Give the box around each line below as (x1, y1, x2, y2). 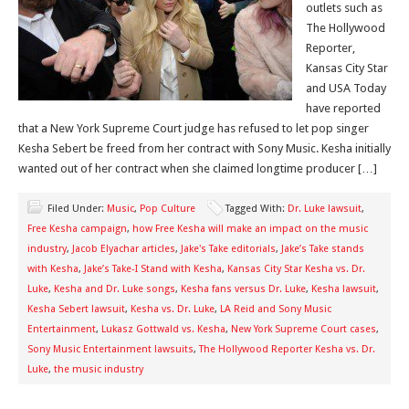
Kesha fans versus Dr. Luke (181, 283, 306, 295)
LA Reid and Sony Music (220, 303, 331, 315)
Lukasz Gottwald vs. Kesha (101, 323, 225, 335)
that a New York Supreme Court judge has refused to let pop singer (18, 121, 369, 135)
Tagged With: (225, 203, 288, 215)
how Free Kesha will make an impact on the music (132, 223, 368, 235)
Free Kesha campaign (27, 223, 127, 235)
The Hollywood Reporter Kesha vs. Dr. (199, 343, 375, 355)
